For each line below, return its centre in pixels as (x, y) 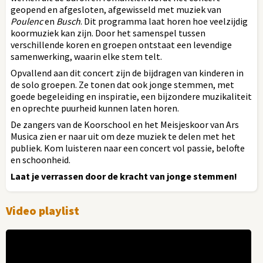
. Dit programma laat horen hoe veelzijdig (164, 21)
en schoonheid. (41, 159)
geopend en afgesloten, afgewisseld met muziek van (116, 9)
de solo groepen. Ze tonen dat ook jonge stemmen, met (122, 84)
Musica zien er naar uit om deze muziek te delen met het (123, 136)
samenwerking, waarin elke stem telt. (86, 56)
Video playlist (43, 210)
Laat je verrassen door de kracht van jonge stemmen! (124, 176)
